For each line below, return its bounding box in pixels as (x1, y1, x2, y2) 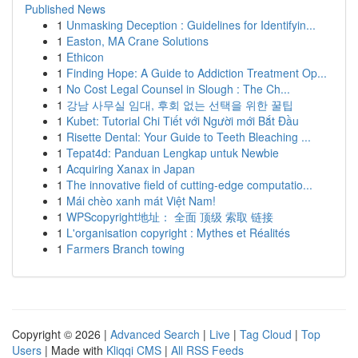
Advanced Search (110, 326, 200, 342)
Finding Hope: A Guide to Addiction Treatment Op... (66, 65, 327, 81)
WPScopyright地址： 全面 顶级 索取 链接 (66, 209, 273, 225)
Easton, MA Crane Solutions (66, 33, 209, 49)
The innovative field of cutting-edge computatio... (66, 177, 312, 193)
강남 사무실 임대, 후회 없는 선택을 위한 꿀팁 (66, 97, 293, 113)
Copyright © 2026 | (12, 326, 110, 342)
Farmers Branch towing (66, 241, 185, 257)
